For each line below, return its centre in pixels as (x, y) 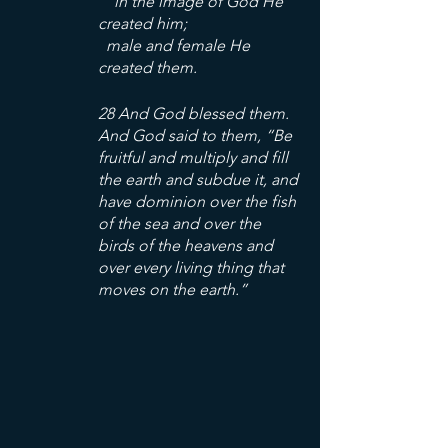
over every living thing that (193, 267)
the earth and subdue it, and (200, 179)
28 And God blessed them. (195, 113)
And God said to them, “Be (197, 135)
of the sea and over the (181, 223)
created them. (147, 67)
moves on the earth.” (172, 289)
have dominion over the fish (199, 201)
